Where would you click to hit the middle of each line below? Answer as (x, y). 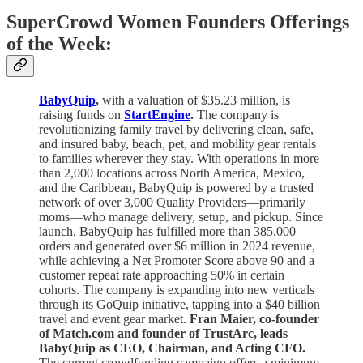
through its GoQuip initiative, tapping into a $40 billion (179, 305)
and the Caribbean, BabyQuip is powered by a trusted (176, 188)
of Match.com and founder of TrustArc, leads (163, 334)
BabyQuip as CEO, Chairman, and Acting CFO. (172, 348)
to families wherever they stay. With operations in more (179, 159)
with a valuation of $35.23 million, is (196, 100)
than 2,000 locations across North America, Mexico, (172, 173)
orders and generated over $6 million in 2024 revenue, (177, 246)
